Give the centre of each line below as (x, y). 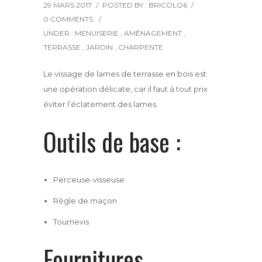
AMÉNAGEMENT (153, 33)
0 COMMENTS (68, 19)
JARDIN (99, 47)
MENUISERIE (97, 33)
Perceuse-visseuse (89, 179)
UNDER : (59, 33)
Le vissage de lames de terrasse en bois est (125, 73)
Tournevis (71, 221)
